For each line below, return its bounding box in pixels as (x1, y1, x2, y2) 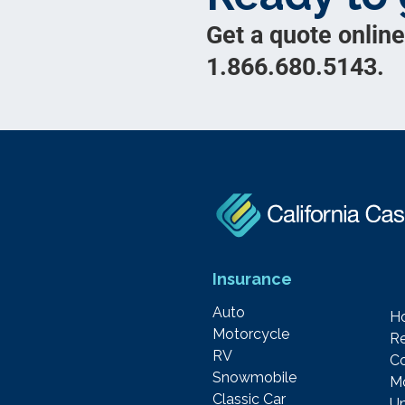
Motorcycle (212, 325, 290, 344)
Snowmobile (212, 369, 297, 387)
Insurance (212, 269, 293, 289)
